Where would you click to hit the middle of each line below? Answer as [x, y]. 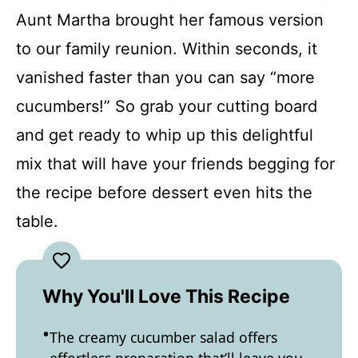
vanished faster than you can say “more [165, 78]
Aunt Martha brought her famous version [170, 20]
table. [37, 221]
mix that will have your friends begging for [175, 164]
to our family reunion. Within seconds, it [167, 49]
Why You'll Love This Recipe [166, 296]
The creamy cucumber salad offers [163, 337]
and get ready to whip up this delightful [165, 135]
